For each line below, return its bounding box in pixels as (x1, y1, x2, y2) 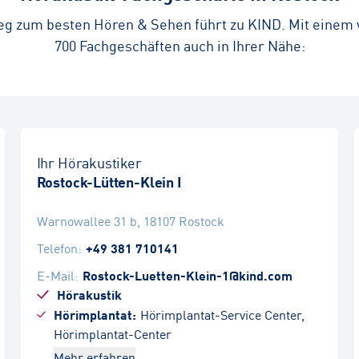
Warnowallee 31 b (36, 211, 137, 230)
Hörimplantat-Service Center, (139, 305, 305, 324)
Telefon (36, 238, 78, 257)
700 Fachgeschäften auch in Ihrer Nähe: (54, 34, 305, 55)
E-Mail (36, 265, 75, 284)
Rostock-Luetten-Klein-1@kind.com (82, 265, 292, 284)
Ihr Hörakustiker (36, 151, 142, 172)
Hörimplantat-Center (53, 324, 171, 343)
